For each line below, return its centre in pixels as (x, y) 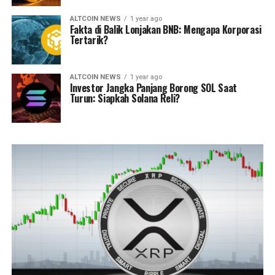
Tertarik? (89, 40)
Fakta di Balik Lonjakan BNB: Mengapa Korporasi (165, 30)
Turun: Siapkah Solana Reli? (125, 99)
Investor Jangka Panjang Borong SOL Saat (153, 88)
